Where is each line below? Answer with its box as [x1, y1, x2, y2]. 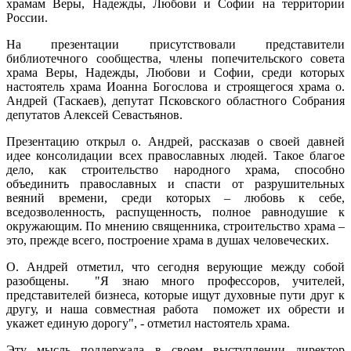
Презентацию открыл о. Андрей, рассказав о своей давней [6, 134, 345, 148]
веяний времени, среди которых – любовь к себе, [6, 190, 345, 204]
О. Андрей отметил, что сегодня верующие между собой [6, 259, 345, 273]
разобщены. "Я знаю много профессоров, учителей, [6, 273, 345, 288]
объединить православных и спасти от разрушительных [6, 176, 345, 190]
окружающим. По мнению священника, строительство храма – [6, 219, 345, 233]
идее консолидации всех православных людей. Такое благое [6, 148, 345, 162]
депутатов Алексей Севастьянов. [6, 107, 183, 121]
